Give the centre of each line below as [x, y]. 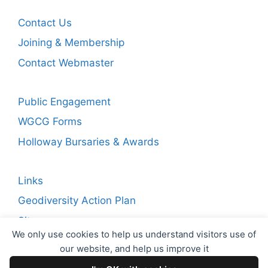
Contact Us [45, 22]
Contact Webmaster [66, 63]
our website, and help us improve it [134, 249]
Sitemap [38, 220]
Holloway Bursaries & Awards [89, 141]
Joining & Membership [71, 43]
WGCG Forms [50, 122]
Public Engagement [64, 101]
